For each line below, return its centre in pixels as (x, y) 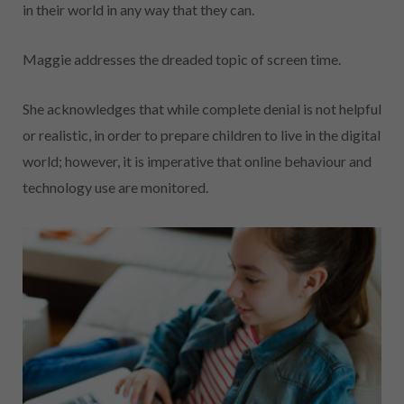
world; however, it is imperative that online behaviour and (197, 161)
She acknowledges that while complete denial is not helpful (202, 108)
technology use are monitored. (115, 187)
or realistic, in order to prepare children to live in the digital (202, 134)
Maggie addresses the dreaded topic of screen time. (182, 59)
